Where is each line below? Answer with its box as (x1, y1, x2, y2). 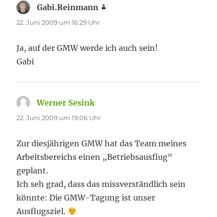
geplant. (16, 166, 48, 175)
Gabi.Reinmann (37, 2, 99, 12)
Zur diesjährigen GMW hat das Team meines (16, 139, 187, 148)
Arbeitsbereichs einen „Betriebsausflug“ (16, 152, 173, 162)
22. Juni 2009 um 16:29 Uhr (16, 18, 100, 26)
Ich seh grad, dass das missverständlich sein (16, 179, 186, 189)
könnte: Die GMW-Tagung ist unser (16, 193, 155, 202)
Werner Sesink (37, 98, 95, 108)
